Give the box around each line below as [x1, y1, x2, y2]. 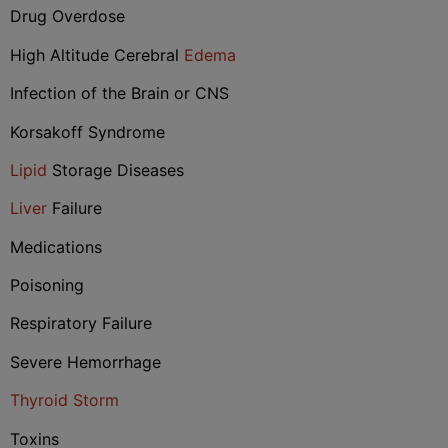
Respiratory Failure [10, 313, 152, 334]
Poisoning [10, 275, 84, 296]
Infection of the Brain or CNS [10, 83, 229, 104]
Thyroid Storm [10, 390, 119, 411]
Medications [10, 236, 102, 257]
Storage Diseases [47, 159, 184, 180]
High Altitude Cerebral [10, 44, 184, 65]
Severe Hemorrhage [10, 351, 161, 372]
